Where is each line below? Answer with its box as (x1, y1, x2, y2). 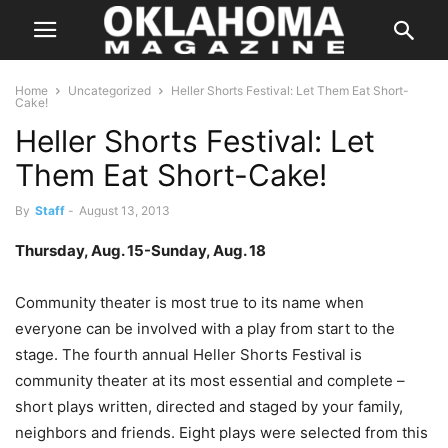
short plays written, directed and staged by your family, (15, 397, 403, 416)
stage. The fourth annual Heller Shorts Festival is (15, 345, 362, 364)
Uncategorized (68, 83, 151, 98)
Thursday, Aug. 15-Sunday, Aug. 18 (15, 241, 266, 260)
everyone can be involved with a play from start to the (15, 319, 395, 338)
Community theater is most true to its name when (15, 293, 364, 312)
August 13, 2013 (79, 203, 170, 218)
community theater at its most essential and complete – (15, 371, 405, 390)
